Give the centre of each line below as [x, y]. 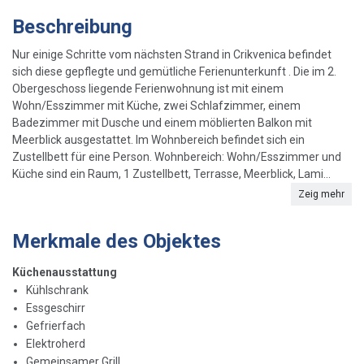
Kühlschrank [57, 290]
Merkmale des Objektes [117, 242]
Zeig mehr [321, 195]
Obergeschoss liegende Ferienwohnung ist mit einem [148, 89]
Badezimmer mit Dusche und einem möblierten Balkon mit [162, 123]
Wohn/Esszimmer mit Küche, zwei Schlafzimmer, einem [156, 106]
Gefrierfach [56, 326]
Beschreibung [72, 27]
